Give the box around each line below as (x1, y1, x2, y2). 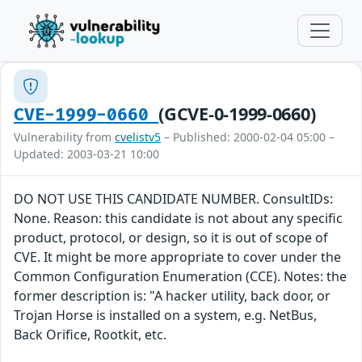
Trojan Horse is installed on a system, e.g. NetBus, (14, 306, 317, 324)
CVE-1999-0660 (14, 105, 159, 125)
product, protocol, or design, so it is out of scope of (14, 229, 328, 246)
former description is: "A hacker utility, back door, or (14, 287, 330, 305)
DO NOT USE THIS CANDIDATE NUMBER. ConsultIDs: (14, 190, 333, 208)
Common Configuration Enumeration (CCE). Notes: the (14, 267, 347, 285)
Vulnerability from (14, 129, 115, 145)
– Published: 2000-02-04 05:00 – (161, 129, 335, 145)
